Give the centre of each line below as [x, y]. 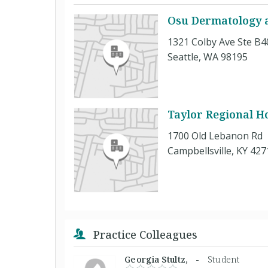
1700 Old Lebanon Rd [215, 135]
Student [223, 259]
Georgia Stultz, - [166, 259]
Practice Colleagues [144, 234]
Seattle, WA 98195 [208, 57]
